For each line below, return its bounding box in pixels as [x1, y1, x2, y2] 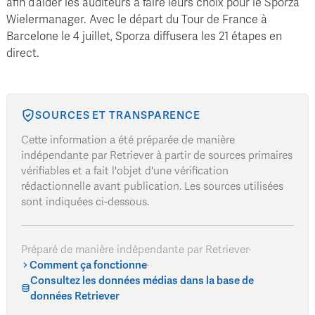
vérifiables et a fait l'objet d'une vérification [21, 164, 229, 177]
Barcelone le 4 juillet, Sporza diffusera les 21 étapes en [6, 30, 282, 44]
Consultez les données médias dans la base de [30, 274, 255, 287]
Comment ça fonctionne [30, 258, 147, 271]
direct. [6, 46, 39, 61]
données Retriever [30, 289, 120, 302]
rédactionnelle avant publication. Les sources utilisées [21, 179, 283, 193]
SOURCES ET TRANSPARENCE [35, 108, 201, 122]
